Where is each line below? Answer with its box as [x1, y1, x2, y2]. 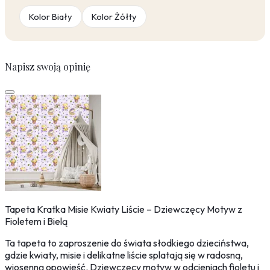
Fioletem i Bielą [5, 215, 67, 228]
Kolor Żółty [92, 11, 137, 23]
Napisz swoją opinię [5, 60, 90, 74]
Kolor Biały [29, 11, 72, 23]
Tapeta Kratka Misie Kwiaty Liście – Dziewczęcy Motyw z [5, 203, 242, 216]
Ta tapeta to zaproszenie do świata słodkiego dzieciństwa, [5, 237, 249, 250]
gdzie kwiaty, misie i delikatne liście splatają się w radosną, [5, 249, 243, 262]
